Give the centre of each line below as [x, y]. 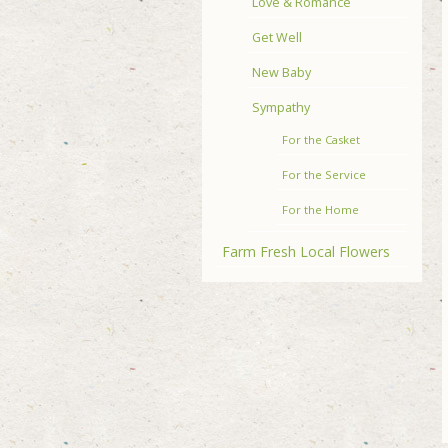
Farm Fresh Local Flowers [306, 251]
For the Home [320, 209]
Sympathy [281, 107]
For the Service [324, 174]
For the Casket [321, 139]
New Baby [281, 72]
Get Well [277, 37]
